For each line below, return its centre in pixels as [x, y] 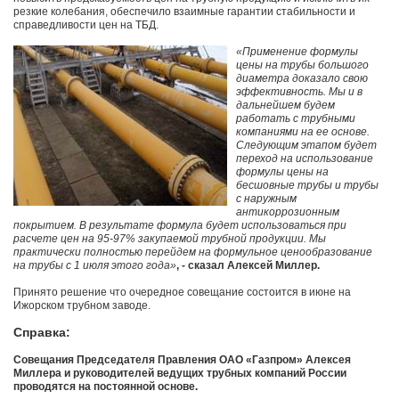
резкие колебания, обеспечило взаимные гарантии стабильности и [184, 12]
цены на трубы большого [302, 65]
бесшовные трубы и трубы [307, 186]
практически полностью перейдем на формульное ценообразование [193, 252]
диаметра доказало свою [302, 79]
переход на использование [305, 159]
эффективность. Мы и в [299, 92]
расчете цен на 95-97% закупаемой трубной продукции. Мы [170, 239]
